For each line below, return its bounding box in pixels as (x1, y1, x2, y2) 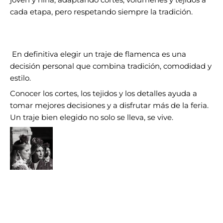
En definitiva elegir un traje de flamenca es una (10, 49, 186, 59)
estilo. (10, 73, 31, 83)
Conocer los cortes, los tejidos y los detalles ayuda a (10, 89, 197, 98)
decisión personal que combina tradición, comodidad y (10, 61, 212, 71)
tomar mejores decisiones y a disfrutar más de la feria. (10, 101, 209, 110)
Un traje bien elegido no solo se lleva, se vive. (10, 112, 173, 122)
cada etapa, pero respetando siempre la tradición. (10, 7, 193, 17)
